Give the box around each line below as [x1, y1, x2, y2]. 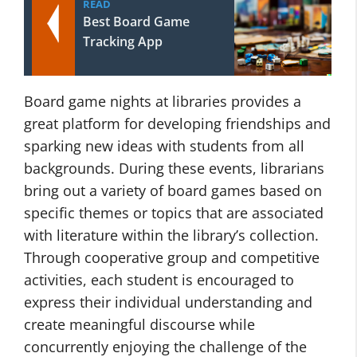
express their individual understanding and [24, 292, 312, 312]
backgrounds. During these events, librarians [24, 159, 324, 178]
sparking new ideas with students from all [24, 136, 304, 155]
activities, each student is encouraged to [24, 270, 294, 289]
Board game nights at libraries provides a [24, 92, 301, 111]
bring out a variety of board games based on [24, 181, 322, 200]
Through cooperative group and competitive [24, 248, 320, 267]
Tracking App [83, 33, 163, 50]
